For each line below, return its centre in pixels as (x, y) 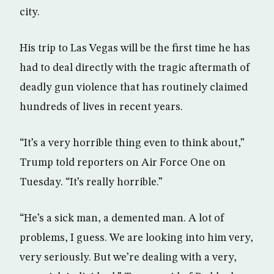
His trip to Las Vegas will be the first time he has (135, 49)
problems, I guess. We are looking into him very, (136, 238)
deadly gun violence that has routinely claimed (134, 88)
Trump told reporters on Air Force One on (123, 163)
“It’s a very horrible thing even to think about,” (132, 143)
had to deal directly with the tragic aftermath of (135, 68)
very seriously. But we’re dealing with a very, (128, 258)
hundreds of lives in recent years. (101, 107)
